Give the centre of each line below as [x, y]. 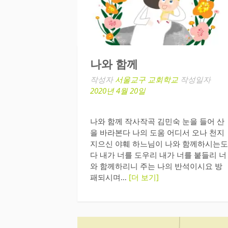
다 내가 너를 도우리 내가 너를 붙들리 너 [158, 154]
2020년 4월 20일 [118, 91]
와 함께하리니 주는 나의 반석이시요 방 [156, 166]
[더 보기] [144, 177]
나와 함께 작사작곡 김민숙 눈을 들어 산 [157, 121]
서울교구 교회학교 [147, 80]
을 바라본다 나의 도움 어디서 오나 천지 [157, 132]
